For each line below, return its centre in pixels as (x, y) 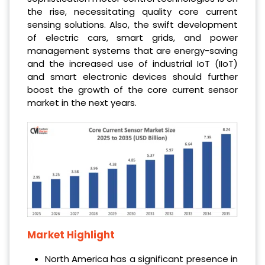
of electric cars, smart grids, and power (132, 37)
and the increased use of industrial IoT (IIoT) (132, 63)
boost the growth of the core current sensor (132, 89)
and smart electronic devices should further (132, 76)
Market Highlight (71, 235)
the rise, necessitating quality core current (132, 11)
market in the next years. (82, 102)
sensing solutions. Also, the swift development (132, 24)
